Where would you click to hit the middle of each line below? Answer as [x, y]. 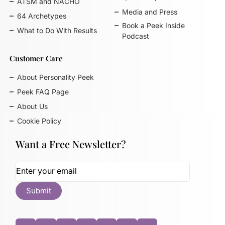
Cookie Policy [39, 121]
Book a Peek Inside [153, 25]
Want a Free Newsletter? [71, 144]
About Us [33, 106]
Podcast [135, 36]
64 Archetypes [42, 16]
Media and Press [149, 12]
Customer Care [36, 58]
